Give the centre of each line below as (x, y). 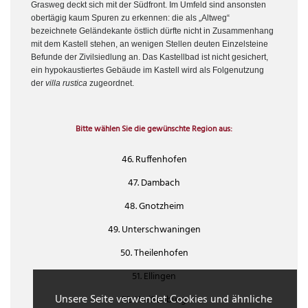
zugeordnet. (111, 84)
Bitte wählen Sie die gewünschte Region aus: (154, 130)
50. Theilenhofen (154, 254)
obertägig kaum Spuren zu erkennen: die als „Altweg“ (130, 18)
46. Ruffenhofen (154, 160)
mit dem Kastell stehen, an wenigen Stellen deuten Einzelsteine (150, 44)
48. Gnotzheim (154, 207)
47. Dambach (154, 184)
